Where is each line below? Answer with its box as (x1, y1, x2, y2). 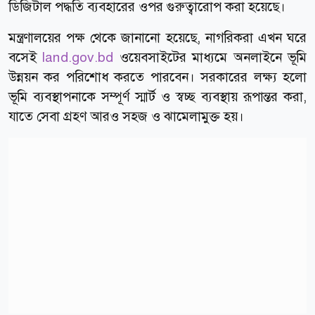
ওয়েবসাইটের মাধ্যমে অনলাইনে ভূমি (113, 48, 307, 66)
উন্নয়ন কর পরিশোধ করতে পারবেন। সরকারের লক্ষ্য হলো (8, 67, 307, 86)
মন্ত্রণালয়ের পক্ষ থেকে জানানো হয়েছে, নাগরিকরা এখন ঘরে (8, 28, 307, 46)
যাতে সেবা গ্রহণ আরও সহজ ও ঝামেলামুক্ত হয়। (8, 107, 244, 125)
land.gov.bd (42, 48, 114, 66)
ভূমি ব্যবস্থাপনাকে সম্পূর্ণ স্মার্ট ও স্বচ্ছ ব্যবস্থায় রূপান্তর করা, (8, 87, 307, 105)
